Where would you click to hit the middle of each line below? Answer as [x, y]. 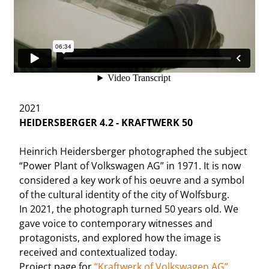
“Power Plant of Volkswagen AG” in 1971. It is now [130, 166]
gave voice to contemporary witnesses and [116, 224]
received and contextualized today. [98, 252]
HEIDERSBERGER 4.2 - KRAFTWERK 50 [106, 123]
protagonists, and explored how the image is [120, 238]
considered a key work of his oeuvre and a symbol [132, 180]
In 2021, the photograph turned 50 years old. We [129, 209]
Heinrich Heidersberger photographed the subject [134, 152]
